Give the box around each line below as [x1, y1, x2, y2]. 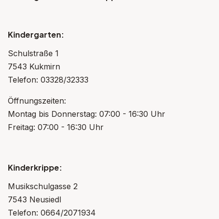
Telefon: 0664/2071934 [8, 208, 96, 218]
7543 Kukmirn [8, 62, 60, 72]
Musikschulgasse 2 [8, 181, 78, 192]
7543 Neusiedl [8, 195, 61, 205]
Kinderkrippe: [8, 162, 62, 173]
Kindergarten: [8, 29, 64, 40]
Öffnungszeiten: [8, 96, 66, 106]
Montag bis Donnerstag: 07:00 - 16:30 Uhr [8, 109, 165, 119]
